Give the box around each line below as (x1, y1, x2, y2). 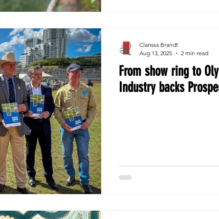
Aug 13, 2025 (139, 49, 172, 57)
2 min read (181, 49, 208, 57)
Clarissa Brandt (139, 41, 178, 48)
